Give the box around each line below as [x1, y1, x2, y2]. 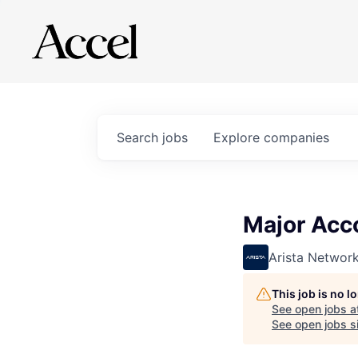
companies [264, 129, 329, 145]
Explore [213, 129, 264, 145]
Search [117, 129, 162, 145]
